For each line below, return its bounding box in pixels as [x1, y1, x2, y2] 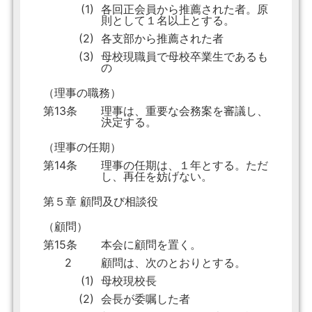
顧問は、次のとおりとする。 [100, 256, 246, 270]
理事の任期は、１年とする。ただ [100, 158, 268, 173]
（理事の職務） [42, 86, 121, 100]
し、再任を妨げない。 [100, 169, 212, 184]
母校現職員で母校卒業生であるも [100, 49, 268, 64]
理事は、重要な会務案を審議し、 [100, 104, 268, 118]
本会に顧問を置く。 [100, 237, 201, 252]
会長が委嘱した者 [100, 292, 190, 306]
